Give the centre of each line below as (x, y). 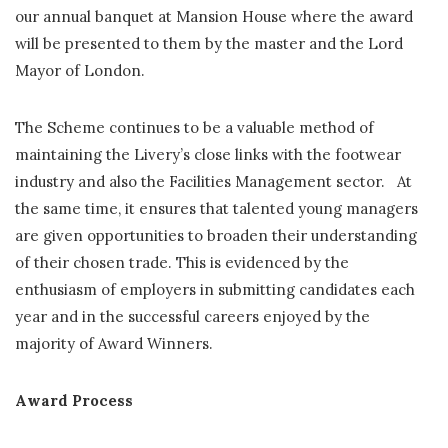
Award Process (74, 400)
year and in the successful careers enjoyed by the (192, 316)
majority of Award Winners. (114, 343)
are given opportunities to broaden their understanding (216, 235)
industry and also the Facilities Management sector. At (213, 181)
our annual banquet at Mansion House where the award (214, 16)
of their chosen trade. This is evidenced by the (182, 262)
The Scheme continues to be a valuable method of (194, 127)
